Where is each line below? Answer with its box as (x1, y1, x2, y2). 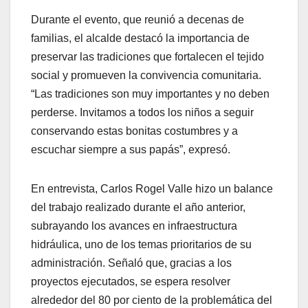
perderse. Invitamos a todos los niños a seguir (31, 107, 254, 119)
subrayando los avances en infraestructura (31, 220, 237, 232)
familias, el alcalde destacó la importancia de (31, 32, 250, 45)
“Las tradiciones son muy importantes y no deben (31, 88, 269, 100)
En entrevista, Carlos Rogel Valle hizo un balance (31, 183, 273, 195)
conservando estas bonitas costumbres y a (31, 125, 238, 137)
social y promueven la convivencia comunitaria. (31, 69, 261, 82)
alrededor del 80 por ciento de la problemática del (31, 294, 272, 307)
